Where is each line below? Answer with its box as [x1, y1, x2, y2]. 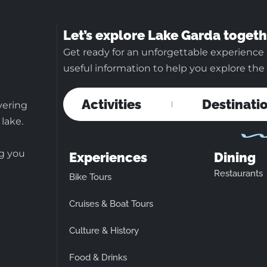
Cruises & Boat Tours [69, 198, 153, 209]
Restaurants [213, 167, 263, 179]
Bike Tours [69, 171, 111, 182]
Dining [213, 149, 256, 165]
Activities [81, 96, 141, 112]
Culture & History [69, 225, 139, 236]
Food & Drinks [69, 252, 127, 263]
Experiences [69, 149, 147, 165]
